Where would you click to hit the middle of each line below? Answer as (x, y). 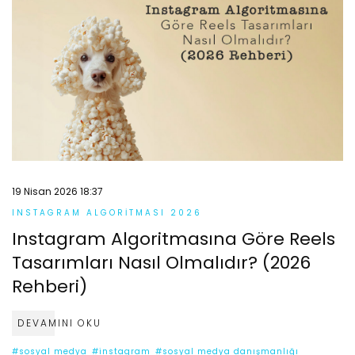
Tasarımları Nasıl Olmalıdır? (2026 (161, 263)
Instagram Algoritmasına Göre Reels (174, 239)
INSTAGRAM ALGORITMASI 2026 (107, 213)
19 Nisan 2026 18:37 (57, 191)
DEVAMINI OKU (59, 323)
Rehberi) (50, 287)
